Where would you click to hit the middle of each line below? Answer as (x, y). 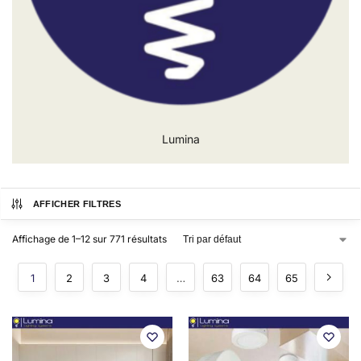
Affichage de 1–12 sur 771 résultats (89, 239)
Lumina (180, 139)
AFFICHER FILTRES (77, 204)
